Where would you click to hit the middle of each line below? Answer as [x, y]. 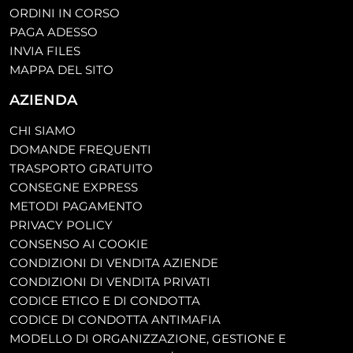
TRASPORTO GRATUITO [81, 169]
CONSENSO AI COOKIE [79, 244]
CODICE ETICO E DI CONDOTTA [105, 301]
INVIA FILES [45, 51]
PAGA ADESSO [54, 32]
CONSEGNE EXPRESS [74, 188]
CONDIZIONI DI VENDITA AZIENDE [114, 263]
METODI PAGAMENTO [76, 206]
